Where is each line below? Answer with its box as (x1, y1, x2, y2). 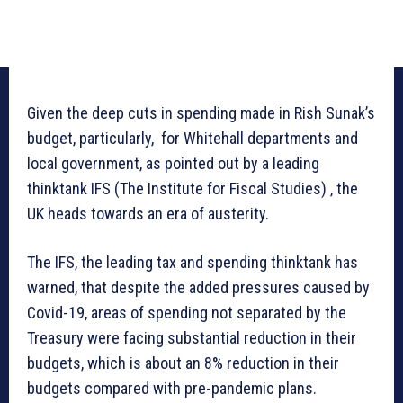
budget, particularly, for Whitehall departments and (27, 129, 358, 148)
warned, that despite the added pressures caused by (27, 278, 370, 298)
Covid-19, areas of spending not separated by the (27, 303, 346, 323)
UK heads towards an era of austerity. (27, 204, 280, 224)
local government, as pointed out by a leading (27, 154, 319, 174)
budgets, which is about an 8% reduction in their (27, 354, 339, 373)
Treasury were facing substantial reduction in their (27, 328, 356, 348)
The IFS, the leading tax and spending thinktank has (27, 253, 358, 273)
